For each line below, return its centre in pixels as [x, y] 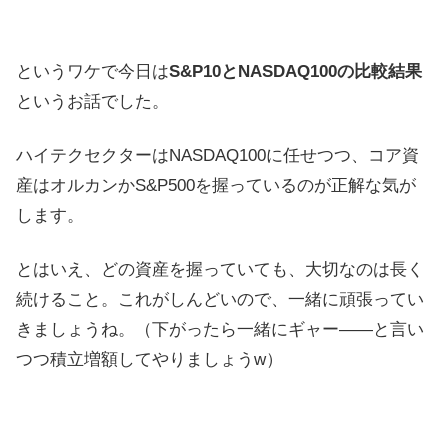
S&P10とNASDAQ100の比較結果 [295, 71]
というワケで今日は [92, 71]
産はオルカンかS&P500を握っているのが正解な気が [216, 185]
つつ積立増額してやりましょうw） [149, 359]
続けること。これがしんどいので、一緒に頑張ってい [220, 299]
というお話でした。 [92, 101]
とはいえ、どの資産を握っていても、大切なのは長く [220, 269]
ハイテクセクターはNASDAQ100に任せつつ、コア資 [217, 155]
